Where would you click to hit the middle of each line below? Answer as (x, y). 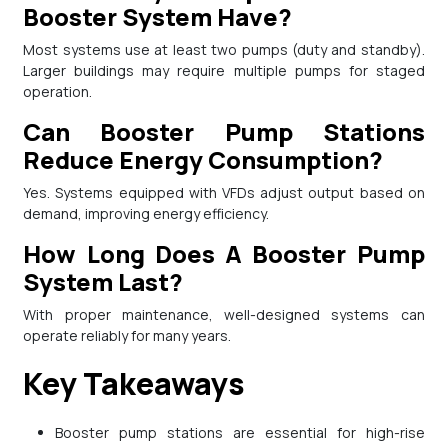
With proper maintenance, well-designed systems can (30, 315)
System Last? (103, 282)
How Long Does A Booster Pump (32, 254)
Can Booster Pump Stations (32, 132)
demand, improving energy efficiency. (146, 214)
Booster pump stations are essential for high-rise (240, 433)
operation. (58, 92)
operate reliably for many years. (127, 336)
